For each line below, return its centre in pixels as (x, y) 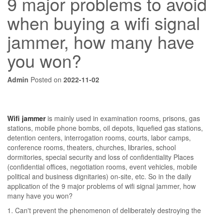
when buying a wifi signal (104, 23)
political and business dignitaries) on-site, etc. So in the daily (99, 176)
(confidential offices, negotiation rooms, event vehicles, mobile (102, 167)
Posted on (46, 79)
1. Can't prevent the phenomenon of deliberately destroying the (104, 210)
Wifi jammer (26, 118)
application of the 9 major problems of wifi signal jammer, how (101, 186)
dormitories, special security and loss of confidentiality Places (101, 157)
